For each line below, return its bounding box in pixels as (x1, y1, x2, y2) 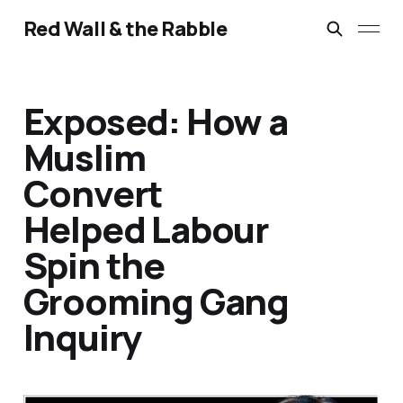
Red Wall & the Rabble (22, 15, 228, 42)
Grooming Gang (22, 276, 290, 327)
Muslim (22, 132, 146, 183)
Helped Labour (22, 204, 270, 255)
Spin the (22, 240, 166, 291)
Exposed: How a (22, 96, 288, 147)
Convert (22, 168, 164, 219)
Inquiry (22, 312, 142, 363)
